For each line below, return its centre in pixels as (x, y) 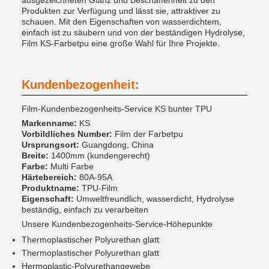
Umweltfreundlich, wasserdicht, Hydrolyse (154, 199)
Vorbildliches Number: (67, 134)
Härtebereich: (49, 177)
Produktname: (50, 188)
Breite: (35, 156)
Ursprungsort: (50, 145)
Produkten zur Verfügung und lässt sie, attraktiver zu (121, 11)
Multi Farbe (71, 166)
